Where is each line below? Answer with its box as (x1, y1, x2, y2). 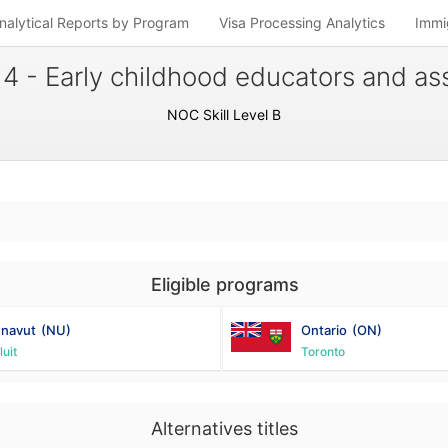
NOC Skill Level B (167, 106, 281, 123)
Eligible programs (151, 274, 299, 295)
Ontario (301, 322, 348, 338)
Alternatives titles (150, 418, 298, 439)
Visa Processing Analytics (219, 14, 386, 31)
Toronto (301, 344, 346, 359)
